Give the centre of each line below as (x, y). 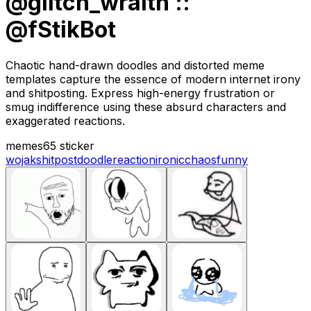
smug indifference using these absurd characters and (146, 107)
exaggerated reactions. (65, 120)
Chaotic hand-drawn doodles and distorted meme (135, 65)
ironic (170, 159)
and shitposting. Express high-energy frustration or (140, 93)
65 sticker (69, 145)
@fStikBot (61, 30)
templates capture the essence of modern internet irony (153, 79)
